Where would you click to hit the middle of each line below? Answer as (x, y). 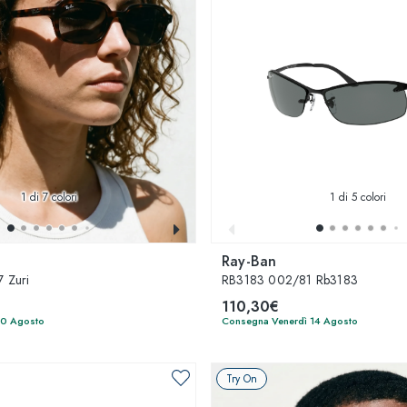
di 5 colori (361, 197)
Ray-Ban (249, 261)
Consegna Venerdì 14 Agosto (290, 321)
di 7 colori (52, 197)
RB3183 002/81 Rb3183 (290, 280)
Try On (242, 379)
